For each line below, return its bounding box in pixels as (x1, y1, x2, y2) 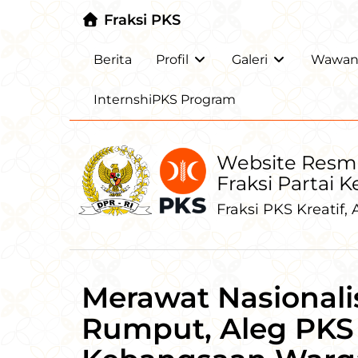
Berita (93, 52, 132, 67)
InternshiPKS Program (93, 92, 236, 107)
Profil (156, 52, 189, 67)
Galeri (232, 52, 268, 67)
